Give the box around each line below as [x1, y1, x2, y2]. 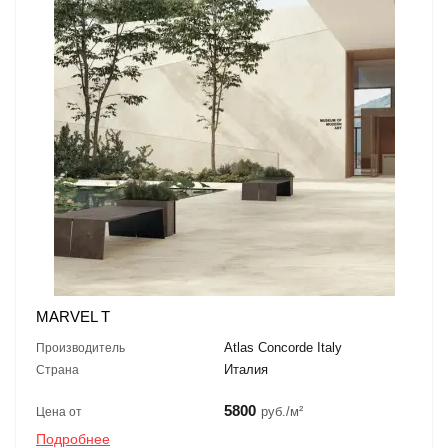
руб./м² [261, 403, 303, 419]
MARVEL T [36, 307, 110, 325]
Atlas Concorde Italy [224, 339, 342, 355]
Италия [224, 361, 268, 377]
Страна [36, 362, 79, 377]
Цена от [36, 404, 82, 419]
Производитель [36, 340, 125, 355]
